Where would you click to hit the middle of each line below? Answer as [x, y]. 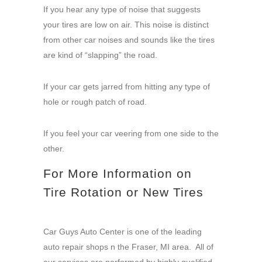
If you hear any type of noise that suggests [122, 10]
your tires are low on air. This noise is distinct [126, 25]
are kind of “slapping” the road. [100, 55]
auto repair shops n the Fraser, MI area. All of [128, 247]
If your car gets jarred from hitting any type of [127, 87]
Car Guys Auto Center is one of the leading [123, 232]
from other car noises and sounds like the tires [129, 40]
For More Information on [118, 174]
